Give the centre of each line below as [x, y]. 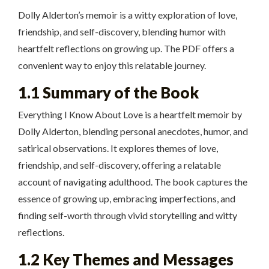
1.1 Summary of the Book [108, 92]
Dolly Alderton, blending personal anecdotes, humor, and [133, 131]
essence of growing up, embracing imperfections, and [127, 198]
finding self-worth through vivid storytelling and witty [128, 215]
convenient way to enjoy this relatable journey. [112, 65]
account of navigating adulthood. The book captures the [133, 181]
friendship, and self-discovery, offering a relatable [119, 165]
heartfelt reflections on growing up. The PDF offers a [126, 48]
